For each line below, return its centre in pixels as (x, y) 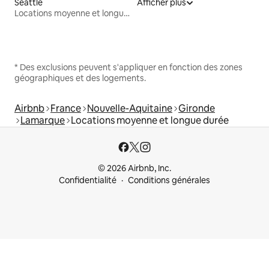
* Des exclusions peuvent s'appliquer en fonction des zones (128, 67)
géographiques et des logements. (80, 78)
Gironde (197, 108)
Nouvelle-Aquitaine (130, 108)
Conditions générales (169, 180)
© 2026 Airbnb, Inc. (134, 168)
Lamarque (43, 120)
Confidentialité (88, 180)
